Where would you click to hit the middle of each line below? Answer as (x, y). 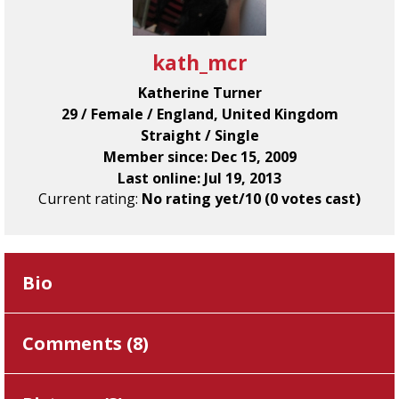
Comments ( (77, 343)
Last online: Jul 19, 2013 (199, 178)
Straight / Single (199, 135)
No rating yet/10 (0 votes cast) (251, 199)
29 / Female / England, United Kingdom (199, 114)
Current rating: (90, 199)
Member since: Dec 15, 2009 (199, 157)
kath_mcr (199, 63)
